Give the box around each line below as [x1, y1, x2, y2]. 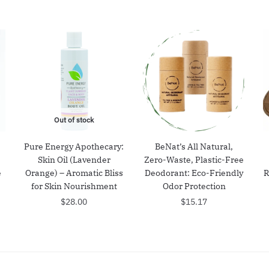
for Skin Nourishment [31, 180, 117, 192]
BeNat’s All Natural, [155, 141, 234, 152]
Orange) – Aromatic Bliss [25, 167, 123, 178]
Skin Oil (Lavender [37, 154, 110, 165]
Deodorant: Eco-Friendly [145, 167, 244, 178]
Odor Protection [162, 180, 226, 192]
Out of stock [54, 115, 94, 124]
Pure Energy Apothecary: [24, 141, 124, 152]
